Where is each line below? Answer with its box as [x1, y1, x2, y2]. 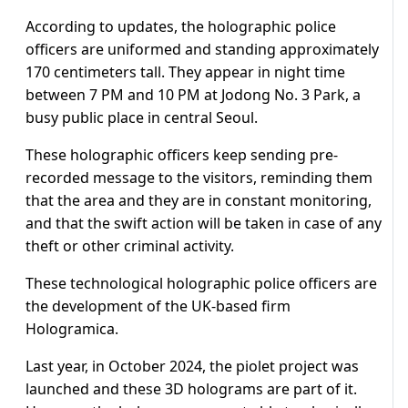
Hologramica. [25, 319, 118, 340]
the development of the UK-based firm [25, 296, 291, 317]
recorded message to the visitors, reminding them [25, 168, 372, 189]
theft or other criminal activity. [25, 236, 234, 257]
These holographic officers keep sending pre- [25, 145, 338, 166]
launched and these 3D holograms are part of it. [25, 379, 357, 400]
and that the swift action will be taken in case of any [25, 213, 382, 234]
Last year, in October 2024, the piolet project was [25, 356, 359, 377]
